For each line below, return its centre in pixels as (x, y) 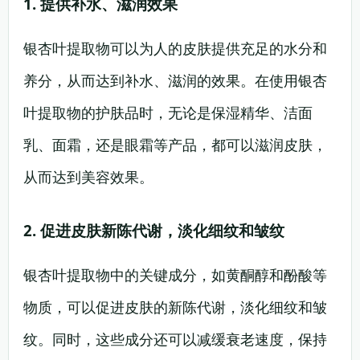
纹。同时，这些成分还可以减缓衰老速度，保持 (175, 339)
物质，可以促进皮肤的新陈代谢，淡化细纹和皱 (175, 307)
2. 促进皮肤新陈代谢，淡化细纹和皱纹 (154, 230)
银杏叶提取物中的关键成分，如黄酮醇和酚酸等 (175, 275)
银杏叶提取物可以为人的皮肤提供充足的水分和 (175, 48)
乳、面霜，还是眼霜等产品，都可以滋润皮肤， (175, 145)
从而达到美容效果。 (88, 177)
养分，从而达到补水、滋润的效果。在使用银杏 (175, 80)
